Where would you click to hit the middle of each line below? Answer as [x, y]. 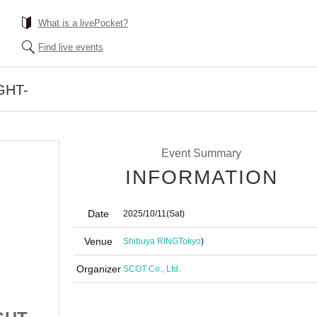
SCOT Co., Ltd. [152, 269]
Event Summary [201, 153]
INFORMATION [202, 177]
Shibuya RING [151, 241]
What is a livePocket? [83, 23]
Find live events [71, 47]
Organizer [98, 269]
